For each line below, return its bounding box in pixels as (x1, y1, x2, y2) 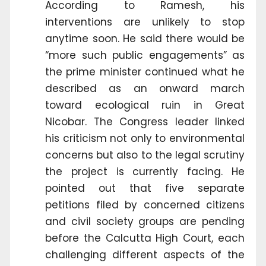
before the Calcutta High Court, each (45, 230, 245, 245)
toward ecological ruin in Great (45, 97, 245, 112)
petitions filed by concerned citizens (45, 197, 245, 212)
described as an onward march (45, 81, 245, 96)
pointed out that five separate (45, 180, 245, 195)
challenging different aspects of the (45, 247, 245, 262)
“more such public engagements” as (45, 47, 245, 62)
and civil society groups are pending (45, 214, 245, 229)
